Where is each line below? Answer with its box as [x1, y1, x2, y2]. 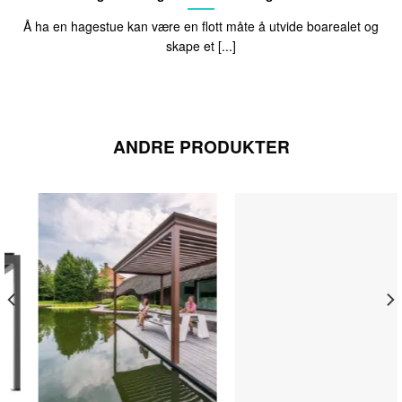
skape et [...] [166, 36, 236, 55]
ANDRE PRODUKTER [112, 133, 290, 159]
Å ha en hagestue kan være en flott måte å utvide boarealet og [23, 16, 379, 35]
